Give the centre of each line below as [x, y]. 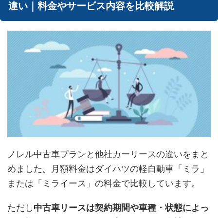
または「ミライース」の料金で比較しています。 [104, 183]
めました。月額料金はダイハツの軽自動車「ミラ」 [108, 168]
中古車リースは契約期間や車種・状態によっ [121, 207]
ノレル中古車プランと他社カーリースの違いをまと [108, 154]
